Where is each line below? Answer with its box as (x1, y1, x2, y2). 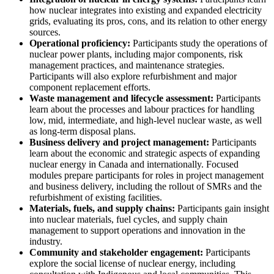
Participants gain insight (177, 202, 269, 213)
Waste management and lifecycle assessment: (29, 92, 216, 103)
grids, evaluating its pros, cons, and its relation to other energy (29, 15, 267, 26)
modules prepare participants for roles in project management (29, 169, 264, 180)
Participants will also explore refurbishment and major (29, 70, 237, 81)
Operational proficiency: (29, 37, 133, 48)
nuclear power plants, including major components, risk (29, 48, 243, 59)
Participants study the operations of (133, 37, 267, 48)
